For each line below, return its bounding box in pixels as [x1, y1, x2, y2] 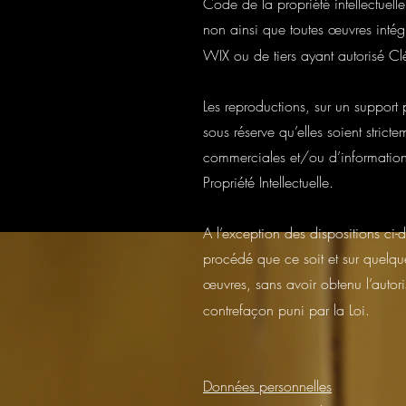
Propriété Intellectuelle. [203, 172, 333, 192]
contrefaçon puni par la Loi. [203, 300, 370, 320]
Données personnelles [203, 376, 332, 396]
